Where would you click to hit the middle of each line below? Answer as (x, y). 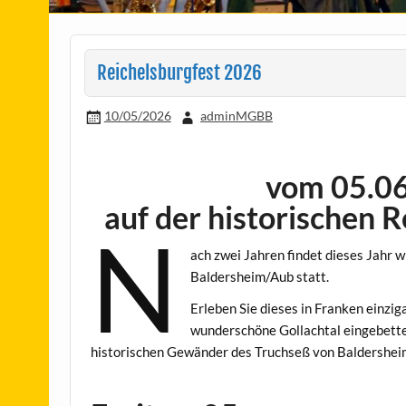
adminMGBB (236, 116)
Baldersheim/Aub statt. (260, 276)
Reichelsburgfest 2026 (179, 72)
